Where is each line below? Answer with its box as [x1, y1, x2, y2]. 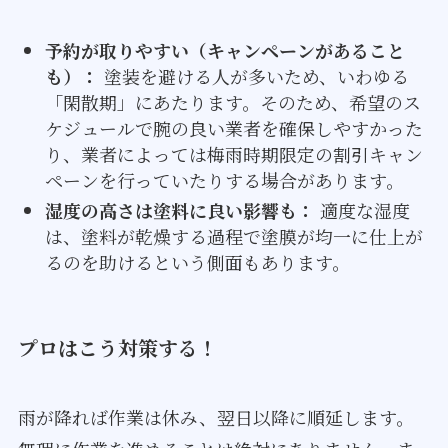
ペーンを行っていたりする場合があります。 [44, 166, 404, 193]
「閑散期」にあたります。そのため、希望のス [44, 88, 421, 115]
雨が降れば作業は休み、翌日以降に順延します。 [17, 403, 414, 430]
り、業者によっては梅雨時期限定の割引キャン [44, 140, 423, 167]
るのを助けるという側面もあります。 [44, 249, 350, 276]
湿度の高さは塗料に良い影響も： [44, 197, 315, 224]
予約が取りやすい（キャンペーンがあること [44, 36, 405, 63]
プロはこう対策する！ [17, 333, 218, 363]
